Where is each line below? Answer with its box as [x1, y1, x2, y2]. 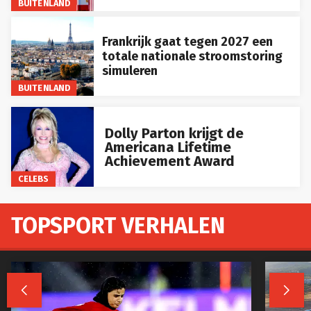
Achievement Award [104, 146, 235, 164]
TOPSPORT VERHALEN [11, 207, 225, 234]
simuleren [101, 62, 158, 78]
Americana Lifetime [104, 133, 231, 150]
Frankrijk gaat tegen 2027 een [101, 33, 273, 49]
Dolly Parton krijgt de [104, 119, 244, 136]
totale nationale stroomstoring [101, 48, 283, 64]
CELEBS [17, 168, 49, 179]
